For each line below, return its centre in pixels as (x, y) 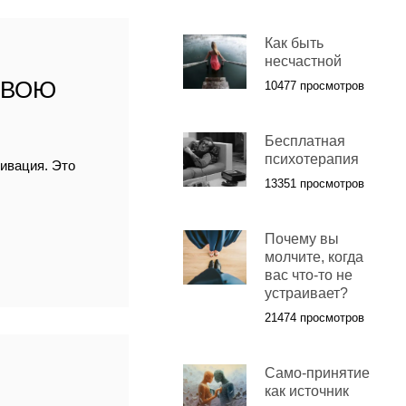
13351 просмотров (314, 184)
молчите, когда (314, 257)
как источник (306, 391)
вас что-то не (308, 275)
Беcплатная (304, 141)
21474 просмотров (314, 318)
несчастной (303, 62)
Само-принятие (317, 373)
